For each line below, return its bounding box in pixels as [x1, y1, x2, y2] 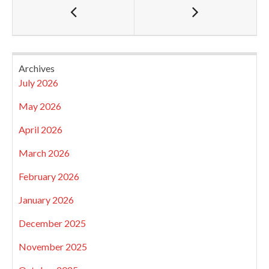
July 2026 [19, 77, 58, 89]
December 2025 [19, 217, 86, 229]
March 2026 [19, 147, 70, 159]
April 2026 [19, 124, 62, 136]
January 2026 [19, 194, 74, 206]
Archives [19, 62, 55, 74]
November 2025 [19, 241, 87, 253]
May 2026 [19, 100, 61, 112]
